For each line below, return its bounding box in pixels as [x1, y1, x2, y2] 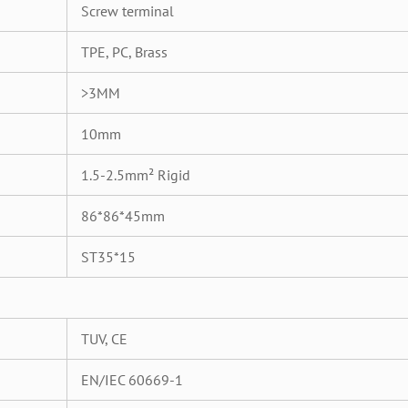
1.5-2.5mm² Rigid [81, 166, 190, 184]
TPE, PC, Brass [81, 43, 168, 61]
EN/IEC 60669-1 [81, 371, 183, 389]
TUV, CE [81, 330, 127, 348]
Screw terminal [81, 2, 174, 20]
